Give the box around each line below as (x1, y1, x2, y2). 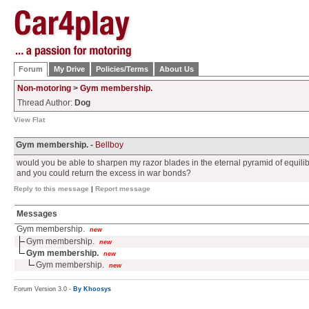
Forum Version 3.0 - (14, 286, 73, 292)
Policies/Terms (96, 65, 148, 73)
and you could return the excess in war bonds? (17, 168, 191, 178)
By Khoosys (73, 286, 111, 292)
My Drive (54, 65, 85, 73)
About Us (159, 65, 194, 73)
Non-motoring (17, 83, 71, 93)
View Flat (14, 116, 45, 123)
